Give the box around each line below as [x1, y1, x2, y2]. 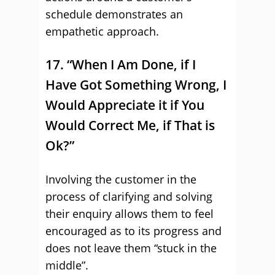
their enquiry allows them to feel [45, 206, 214, 221]
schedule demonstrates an [45, 7, 183, 21]
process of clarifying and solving [45, 189, 212, 204]
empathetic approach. [45, 24, 159, 39]
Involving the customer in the [45, 172, 196, 187]
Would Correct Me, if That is [45, 117, 215, 134]
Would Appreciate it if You [45, 96, 204, 114]
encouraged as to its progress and [45, 223, 222, 238]
